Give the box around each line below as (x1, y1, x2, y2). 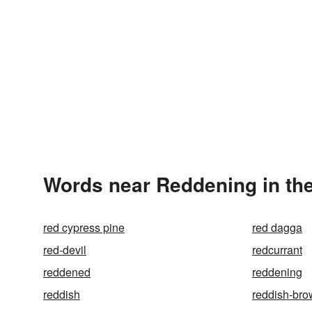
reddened (43, 264, 91, 280)
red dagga (252, 219, 302, 235)
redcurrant (252, 242, 302, 258)
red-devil (43, 242, 86, 258)
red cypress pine (43, 219, 125, 235)
